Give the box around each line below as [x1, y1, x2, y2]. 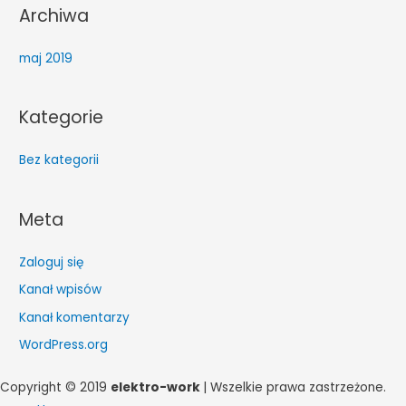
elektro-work [111, 378, 200, 396]
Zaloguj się [19, 253, 84, 271]
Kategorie [19, 105, 104, 130]
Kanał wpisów [19, 281, 102, 299]
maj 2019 [19, 50, 73, 68]
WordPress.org [19, 336, 109, 354]
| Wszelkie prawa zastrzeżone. [203, 378, 386, 396]
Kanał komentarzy [19, 308, 130, 326]
